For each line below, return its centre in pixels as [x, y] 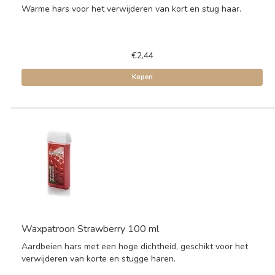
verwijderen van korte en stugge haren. [99, 259]
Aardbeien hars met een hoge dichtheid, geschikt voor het [135, 246]
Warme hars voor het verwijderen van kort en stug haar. [131, 9]
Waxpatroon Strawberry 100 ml [90, 229]
